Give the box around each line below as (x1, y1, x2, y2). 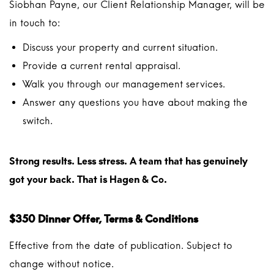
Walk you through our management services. (23, 78, 225, 90)
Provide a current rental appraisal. (23, 60, 180, 72)
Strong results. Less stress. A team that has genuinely (9, 155, 248, 167)
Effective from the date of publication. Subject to (9, 240, 232, 251)
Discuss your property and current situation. (23, 42, 218, 53)
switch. (23, 115, 53, 127)
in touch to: (9, 17, 60, 29)
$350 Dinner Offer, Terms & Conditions (9, 213, 198, 225)
